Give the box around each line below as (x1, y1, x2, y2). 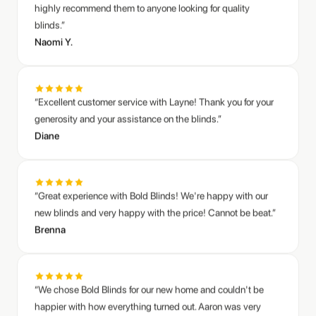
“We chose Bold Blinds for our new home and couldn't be (35, 257, 264, 269)
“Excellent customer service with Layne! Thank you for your (35, 69, 274, 81)
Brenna (35, 197, 66, 209)
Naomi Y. (35, 9, 73, 21)
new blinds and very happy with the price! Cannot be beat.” (35, 180, 276, 192)
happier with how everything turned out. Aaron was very (35, 274, 261, 286)
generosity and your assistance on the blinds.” (35, 86, 221, 98)
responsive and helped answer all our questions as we (35, 291, 255, 303)
